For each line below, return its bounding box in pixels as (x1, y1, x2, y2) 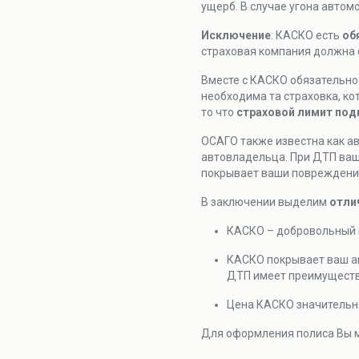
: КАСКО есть (271, 29, 342, 42)
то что (201, 106, 236, 119)
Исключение (201, 29, 271, 42)
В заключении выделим (201, 196, 329, 208)
